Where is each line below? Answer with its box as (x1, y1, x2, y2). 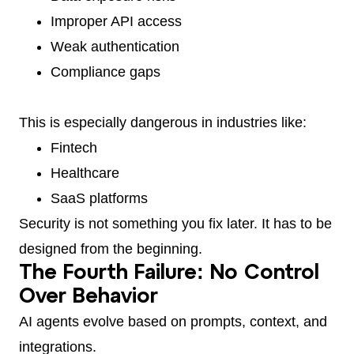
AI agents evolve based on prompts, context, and (19, 313, 327, 330)
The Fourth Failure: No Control (19, 263, 319, 283)
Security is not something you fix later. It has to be (19, 215, 332, 232)
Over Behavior (19, 287, 158, 307)
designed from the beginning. (19, 240, 202, 257)
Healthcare (51, 164, 119, 181)
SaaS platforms (51, 190, 148, 206)
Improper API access (51, 13, 182, 29)
